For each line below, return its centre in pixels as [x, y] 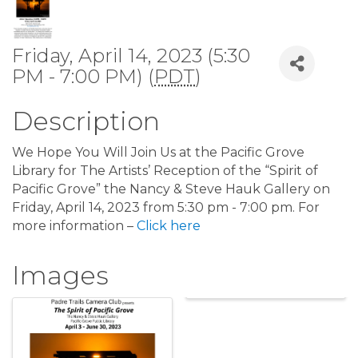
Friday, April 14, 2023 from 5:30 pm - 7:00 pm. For [166, 208]
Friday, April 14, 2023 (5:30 [131, 56]
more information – [74, 226]
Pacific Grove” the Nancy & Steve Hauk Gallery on [171, 189]
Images [60, 276]
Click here [169, 226]
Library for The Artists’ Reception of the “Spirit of [165, 171]
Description [86, 121]
